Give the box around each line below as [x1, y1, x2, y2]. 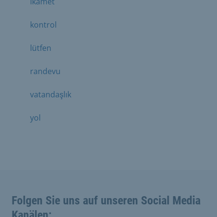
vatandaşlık [30, 89, 71, 100]
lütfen [30, 42, 51, 53]
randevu [30, 65, 61, 77]
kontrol [30, 19, 57, 30]
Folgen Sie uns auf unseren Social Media [12, 193, 201, 207]
